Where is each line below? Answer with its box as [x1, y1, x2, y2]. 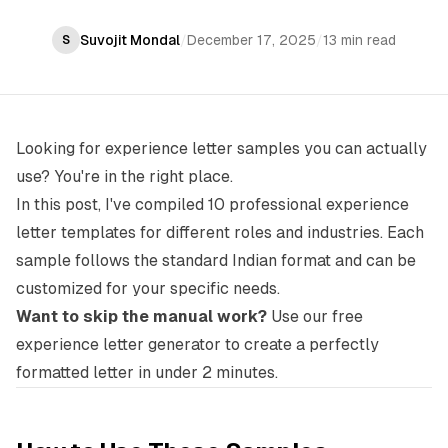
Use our [267, 307, 332, 326]
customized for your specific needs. [16, 279, 280, 298]
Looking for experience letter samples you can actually [16, 139, 427, 158]
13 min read [323, 32, 396, 48]
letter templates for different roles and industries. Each [16, 223, 424, 242]
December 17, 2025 [187, 32, 316, 48]
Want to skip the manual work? [16, 307, 267, 326]
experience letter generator [16, 335, 221, 354]
